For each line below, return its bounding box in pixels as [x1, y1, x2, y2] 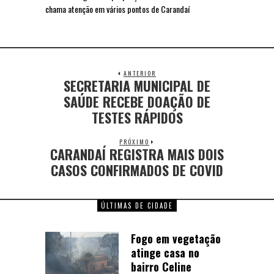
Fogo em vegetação [131, 230, 221, 246]
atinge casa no [131, 244, 199, 261]
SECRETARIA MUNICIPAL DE [64, 75, 210, 95]
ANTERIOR [124, 68, 156, 78]
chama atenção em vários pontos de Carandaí [45, 2, 190, 15]
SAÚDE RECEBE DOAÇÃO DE [64, 91, 210, 111]
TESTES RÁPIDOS [91, 107, 183, 127]
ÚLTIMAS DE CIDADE [101, 200, 173, 210]
